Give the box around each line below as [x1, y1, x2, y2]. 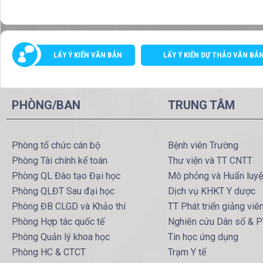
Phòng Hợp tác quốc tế [12, 216, 104, 228]
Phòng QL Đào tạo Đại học [12, 170, 120, 182]
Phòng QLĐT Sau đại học [12, 186, 114, 197]
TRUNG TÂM [168, 98, 235, 113]
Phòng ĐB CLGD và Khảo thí [12, 201, 126, 213]
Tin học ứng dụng [168, 231, 239, 243]
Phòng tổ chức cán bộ [12, 140, 100, 151]
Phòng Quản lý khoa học [12, 231, 110, 243]
